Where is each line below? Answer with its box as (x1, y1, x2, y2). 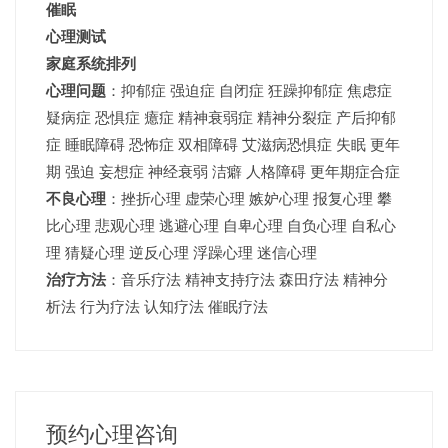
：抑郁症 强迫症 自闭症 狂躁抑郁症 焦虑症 (106, 80, 392, 100)
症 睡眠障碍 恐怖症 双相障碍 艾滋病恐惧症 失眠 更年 (46, 134, 400, 154)
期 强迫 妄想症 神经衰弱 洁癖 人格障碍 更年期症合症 (46, 161, 400, 181)
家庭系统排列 (46, 53, 136, 73)
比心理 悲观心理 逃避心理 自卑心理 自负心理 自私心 (46, 215, 396, 235)
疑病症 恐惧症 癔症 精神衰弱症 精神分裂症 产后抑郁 (46, 107, 396, 127)
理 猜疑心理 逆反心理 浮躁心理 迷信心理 (46, 242, 317, 262)
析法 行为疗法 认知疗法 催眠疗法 (46, 296, 268, 316)
